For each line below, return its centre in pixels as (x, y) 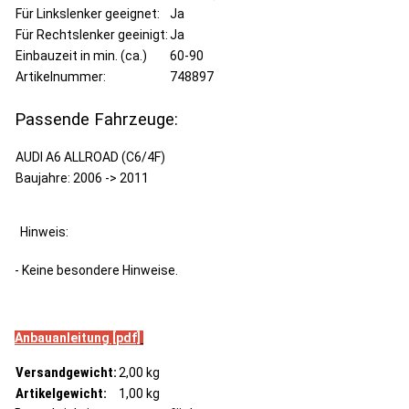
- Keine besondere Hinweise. (96, 270)
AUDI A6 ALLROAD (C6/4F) (90, 157)
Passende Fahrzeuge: (96, 119)
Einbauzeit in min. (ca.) (81, 55)
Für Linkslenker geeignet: (88, 13)
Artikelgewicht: (61, 393)
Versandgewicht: (66, 372)
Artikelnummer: (61, 76)
